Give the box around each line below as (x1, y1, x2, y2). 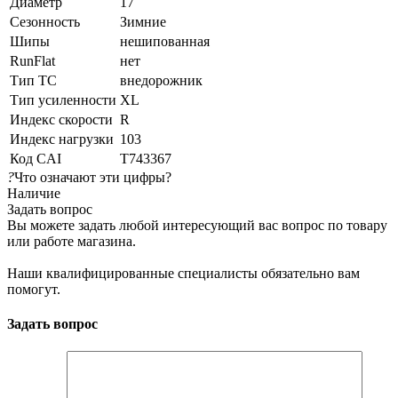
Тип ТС (10, 72, 57, 88)
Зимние (120, 13, 166, 29)
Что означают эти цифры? (14, 169, 171, 185)
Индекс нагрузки (10, 131, 114, 147)
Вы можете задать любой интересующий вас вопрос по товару (7, 217, 387, 233)
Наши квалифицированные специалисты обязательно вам (7, 265, 360, 281)
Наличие (7, 185, 60, 201)
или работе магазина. (7, 233, 136, 249)
